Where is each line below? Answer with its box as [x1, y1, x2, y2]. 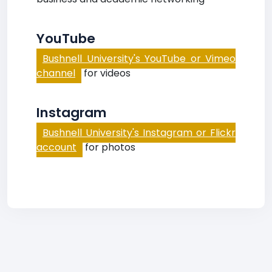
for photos [83, 140, 135, 154]
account [36, 140, 76, 154]
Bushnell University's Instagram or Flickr [42, 126, 236, 140]
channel [36, 66, 75, 80]
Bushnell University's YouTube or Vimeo [42, 52, 236, 66]
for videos [81, 66, 131, 80]
